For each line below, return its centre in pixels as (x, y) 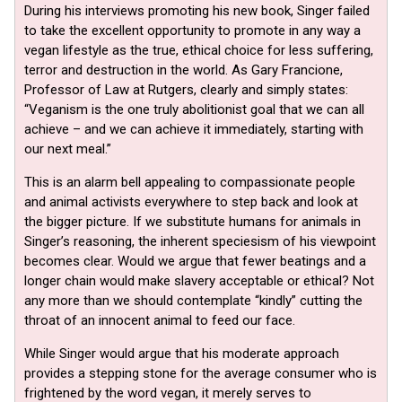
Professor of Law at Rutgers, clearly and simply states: (186, 90)
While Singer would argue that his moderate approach (182, 354)
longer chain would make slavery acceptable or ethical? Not (199, 281)
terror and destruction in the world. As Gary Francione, (184, 70)
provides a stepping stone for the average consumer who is (201, 374)
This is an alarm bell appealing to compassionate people (190, 183)
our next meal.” (68, 149)
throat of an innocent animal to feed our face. (160, 321)
